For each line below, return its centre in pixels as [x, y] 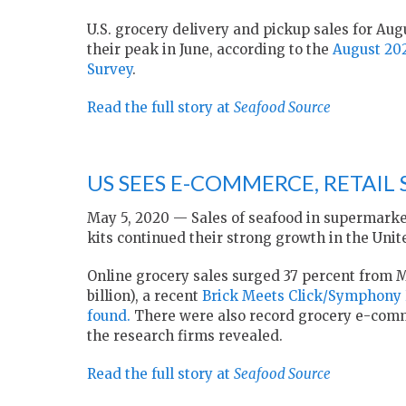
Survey [110, 70]
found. [109, 316]
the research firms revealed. [185, 336]
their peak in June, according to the [210, 50]
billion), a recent [145, 296]
